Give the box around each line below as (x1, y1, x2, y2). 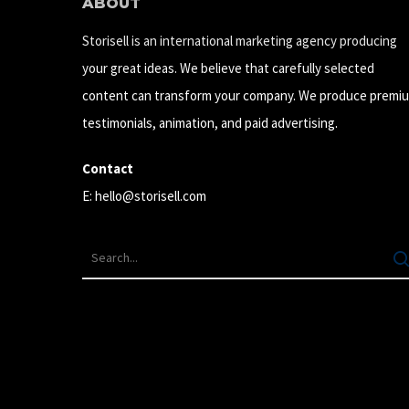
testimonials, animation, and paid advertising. (82, 114, 338, 131)
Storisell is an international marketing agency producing (82, 32, 397, 49)
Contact (82, 160, 133, 177)
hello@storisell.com (95, 187, 206, 204)
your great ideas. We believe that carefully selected (82, 59, 374, 77)
